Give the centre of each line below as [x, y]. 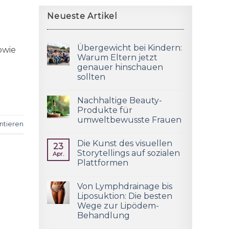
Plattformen [103, 163]
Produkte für [105, 110]
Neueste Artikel [82, 16]
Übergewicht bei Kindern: [130, 48]
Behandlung [104, 215]
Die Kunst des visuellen [125, 143]
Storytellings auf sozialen [129, 153]
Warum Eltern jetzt [117, 57]
